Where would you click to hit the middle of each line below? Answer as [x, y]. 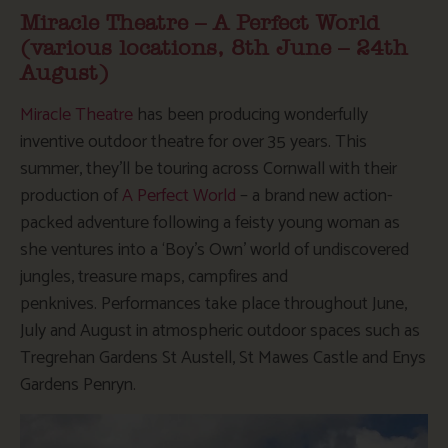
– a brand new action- [314, 196]
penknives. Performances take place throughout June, [213, 304]
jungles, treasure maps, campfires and [154, 277]
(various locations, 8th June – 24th [214, 49]
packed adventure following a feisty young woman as [210, 223]
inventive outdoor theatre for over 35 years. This [193, 142]
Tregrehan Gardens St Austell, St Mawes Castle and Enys [223, 358]
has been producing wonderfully [250, 115]
